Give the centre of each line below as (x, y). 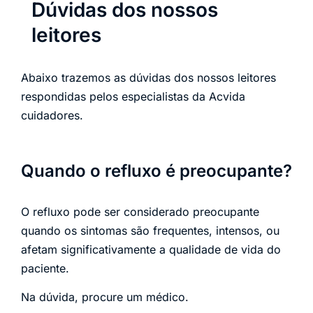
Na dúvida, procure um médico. (105, 297)
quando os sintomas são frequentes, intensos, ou (150, 230)
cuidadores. (52, 115)
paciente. (45, 268)
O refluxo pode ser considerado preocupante (140, 211)
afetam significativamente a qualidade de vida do (151, 249)
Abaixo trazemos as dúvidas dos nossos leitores (148, 77)
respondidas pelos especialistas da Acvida (133, 96)
